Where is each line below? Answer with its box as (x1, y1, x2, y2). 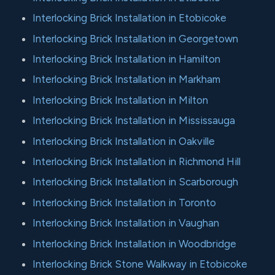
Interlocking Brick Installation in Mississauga (33, 114, 236, 127)
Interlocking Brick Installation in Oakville (33, 134, 215, 147)
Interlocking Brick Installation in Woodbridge (33, 237, 237, 250)
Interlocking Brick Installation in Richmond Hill (33, 155, 241, 168)
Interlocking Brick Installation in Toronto (33, 196, 217, 209)
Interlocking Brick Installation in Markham (33, 73, 221, 86)
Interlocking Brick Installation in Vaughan (33, 217, 220, 230)
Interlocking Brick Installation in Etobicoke (33, 12, 227, 25)
